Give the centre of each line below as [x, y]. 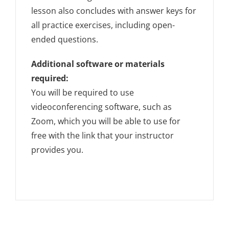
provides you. [58, 150]
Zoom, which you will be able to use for [106, 121]
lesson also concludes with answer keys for [114, 11]
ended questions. [65, 40]
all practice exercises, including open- [103, 25]
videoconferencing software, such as [102, 107]
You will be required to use [83, 93]
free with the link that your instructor [103, 136]
